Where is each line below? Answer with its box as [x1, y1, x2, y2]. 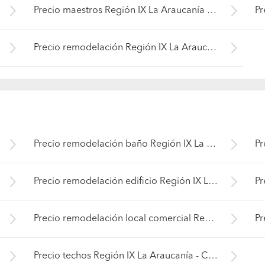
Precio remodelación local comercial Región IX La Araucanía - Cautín [205, 253, 215, 263]
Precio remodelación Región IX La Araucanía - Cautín [207, 82, 217, 92]
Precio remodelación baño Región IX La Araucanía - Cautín [206, 178, 216, 188]
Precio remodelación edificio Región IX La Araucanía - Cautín [208, 215, 218, 225]
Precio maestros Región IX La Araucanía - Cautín [207, 44, 217, 54]
